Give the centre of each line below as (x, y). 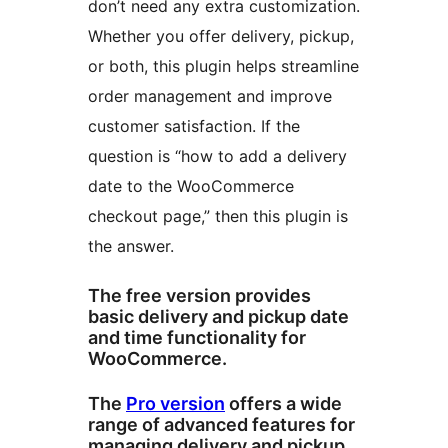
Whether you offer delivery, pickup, (221, 36)
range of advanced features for (221, 425)
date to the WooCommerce (191, 186)
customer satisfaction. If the (194, 126)
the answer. (131, 246)
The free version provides (199, 296)
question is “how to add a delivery (217, 156)
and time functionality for (197, 338)
